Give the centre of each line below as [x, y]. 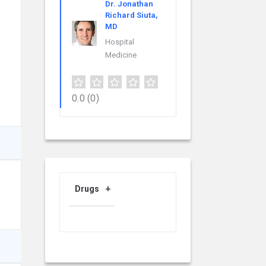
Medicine [121, 55]
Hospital [120, 42]
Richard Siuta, [132, 15]
